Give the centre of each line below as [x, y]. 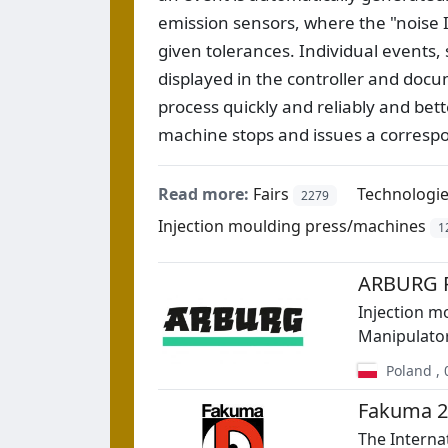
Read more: [203, 193]
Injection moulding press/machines [292, 225]
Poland [406, 370]
